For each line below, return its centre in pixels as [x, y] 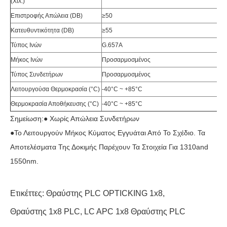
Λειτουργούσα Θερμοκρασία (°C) [55, 89]
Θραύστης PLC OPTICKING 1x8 [104, 193]
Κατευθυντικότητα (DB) [42, 30]
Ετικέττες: [28, 193]
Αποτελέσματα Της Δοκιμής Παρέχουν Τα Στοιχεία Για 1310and [109, 147]
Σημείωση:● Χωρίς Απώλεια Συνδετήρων [75, 119]
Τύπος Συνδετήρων [37, 74]
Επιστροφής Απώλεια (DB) [47, 16]
